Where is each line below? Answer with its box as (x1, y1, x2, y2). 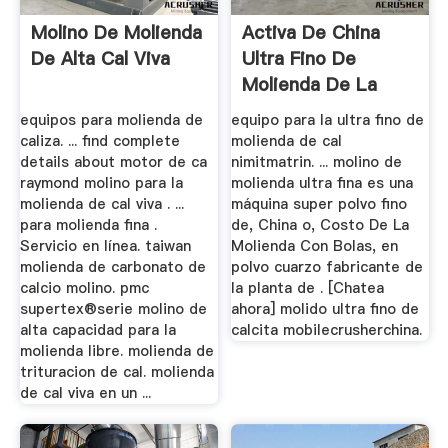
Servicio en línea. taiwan (19, 235, 191, 256)
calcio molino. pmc (19, 277, 149, 298)
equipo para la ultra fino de (231, 109, 425, 130)
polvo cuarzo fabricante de (231, 256, 424, 277)
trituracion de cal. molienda (19, 361, 214, 382)
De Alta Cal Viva (30, 46, 170, 72)
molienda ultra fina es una (231, 172, 414, 193)
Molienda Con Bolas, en (231, 235, 399, 256)
